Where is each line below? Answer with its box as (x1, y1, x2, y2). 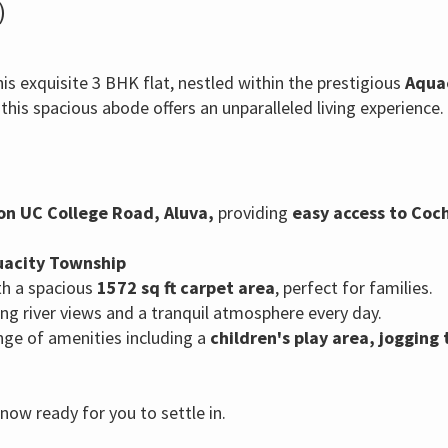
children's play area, (206, 325, 375, 349)
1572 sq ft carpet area (97, 275, 275, 299)
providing (214, 200, 288, 224)
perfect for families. (279, 275, 433, 299)
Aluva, (160, 200, 214, 224)
